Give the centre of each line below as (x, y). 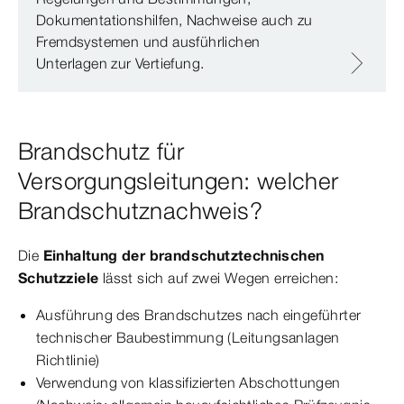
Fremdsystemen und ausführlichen (148, 42)
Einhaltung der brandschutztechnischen (182, 256)
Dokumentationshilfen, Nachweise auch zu (174, 20)
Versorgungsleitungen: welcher (179, 182)
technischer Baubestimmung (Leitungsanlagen (188, 338)
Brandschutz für (101, 152)
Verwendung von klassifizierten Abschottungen (188, 383)
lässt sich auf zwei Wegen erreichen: (219, 278)
